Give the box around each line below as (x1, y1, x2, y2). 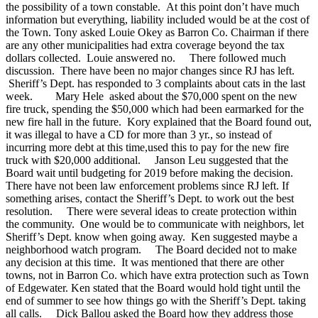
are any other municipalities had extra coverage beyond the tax (6, 38, 285, 51)
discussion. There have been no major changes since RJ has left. (6, 64, 295, 77)
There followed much (178, 51, 286, 64)
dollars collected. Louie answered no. (6, 51, 175, 64)
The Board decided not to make (144, 243, 297, 256)
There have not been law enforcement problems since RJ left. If (6, 179, 289, 192)
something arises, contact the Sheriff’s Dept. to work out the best (6, 192, 294, 204)
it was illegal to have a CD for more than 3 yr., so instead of (6, 128, 272, 141)
